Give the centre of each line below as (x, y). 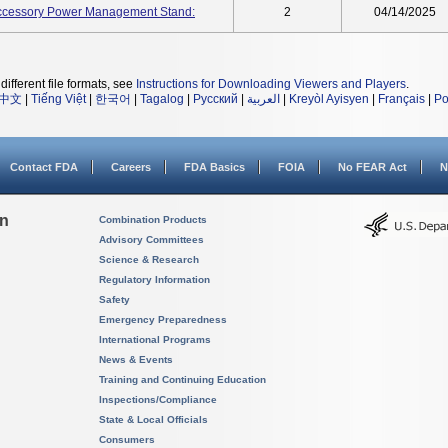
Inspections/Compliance (158, 399)
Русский (215, 99)
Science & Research (149, 259)
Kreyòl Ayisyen (329, 99)
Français (401, 99)
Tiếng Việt (58, 99)
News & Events (136, 359)
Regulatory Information (154, 279)
